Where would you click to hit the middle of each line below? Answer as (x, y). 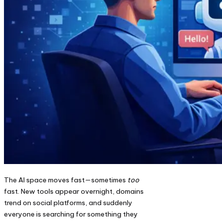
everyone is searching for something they (71, 214)
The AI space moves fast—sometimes (66, 180)
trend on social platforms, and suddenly (68, 202)
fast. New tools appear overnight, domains (74, 191)
